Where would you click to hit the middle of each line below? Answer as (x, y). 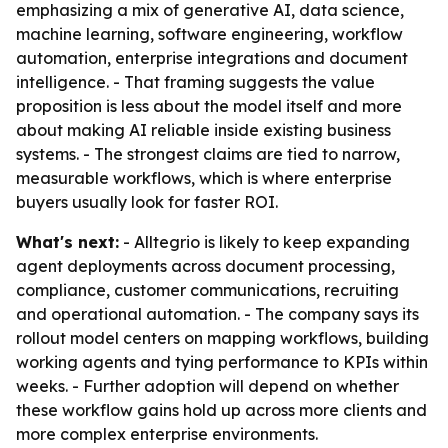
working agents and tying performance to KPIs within (222, 362)
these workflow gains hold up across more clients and (221, 410)
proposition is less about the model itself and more (209, 106)
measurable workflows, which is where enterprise (204, 178)
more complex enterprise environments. (167, 434)
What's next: (67, 242)
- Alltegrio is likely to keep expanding (264, 242)
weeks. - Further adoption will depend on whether (207, 386)
